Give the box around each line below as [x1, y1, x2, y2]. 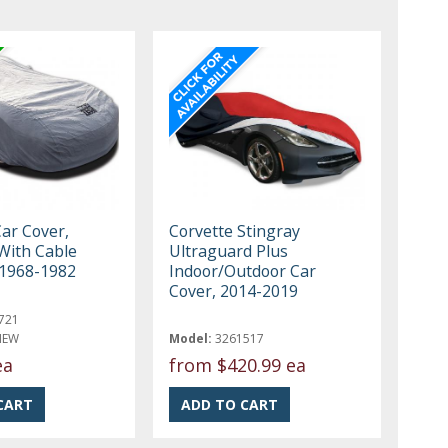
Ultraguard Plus [169, 239, 289, 262]
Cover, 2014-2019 [169, 279, 299, 302]
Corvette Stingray [169, 219, 301, 242]
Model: [169, 329, 213, 347]
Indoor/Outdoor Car [169, 259, 317, 282]
